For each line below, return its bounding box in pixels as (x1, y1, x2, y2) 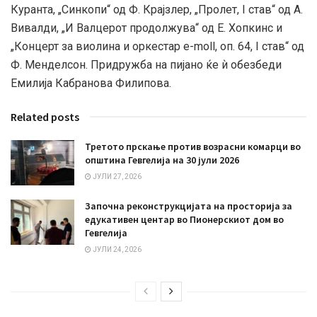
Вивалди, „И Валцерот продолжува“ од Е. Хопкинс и (11, 21, 282, 35)
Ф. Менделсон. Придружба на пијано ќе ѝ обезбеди (11, 57, 282, 71)
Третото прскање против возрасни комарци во (85, 139, 301, 153)
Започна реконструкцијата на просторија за (85, 200, 292, 213)
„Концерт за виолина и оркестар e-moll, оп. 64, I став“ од (11, 39, 304, 53)
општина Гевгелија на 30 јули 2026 (85, 153, 239, 166)
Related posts (11, 109, 79, 124)
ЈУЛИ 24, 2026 (91, 246, 142, 254)
